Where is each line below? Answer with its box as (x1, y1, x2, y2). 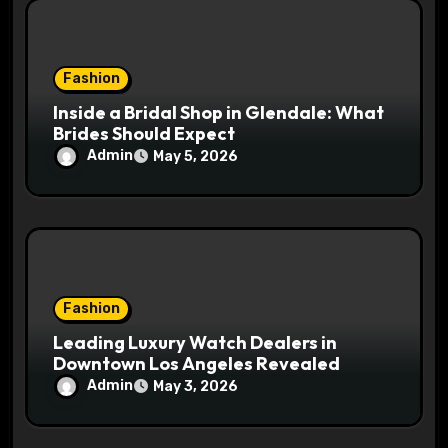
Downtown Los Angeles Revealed (53, 351, 341, 375)
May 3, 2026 (153, 377, 239, 395)
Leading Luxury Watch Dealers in (53, 330, 338, 354)
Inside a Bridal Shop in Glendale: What (53, 100, 385, 124)
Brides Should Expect (53, 121, 236, 145)
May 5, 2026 (153, 147, 239, 165)
